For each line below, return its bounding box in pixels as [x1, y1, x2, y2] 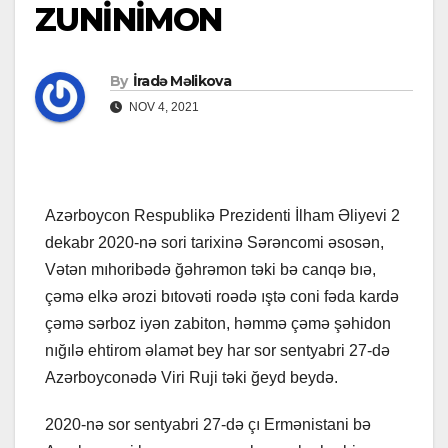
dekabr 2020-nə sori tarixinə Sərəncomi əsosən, [45, 234, 384, 252]
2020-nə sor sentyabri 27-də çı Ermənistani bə [45, 416, 371, 434]
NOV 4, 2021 [126, 100, 199, 115]
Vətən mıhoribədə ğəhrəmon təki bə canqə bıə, [45, 261, 376, 279]
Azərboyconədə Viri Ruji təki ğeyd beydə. [45, 369, 338, 387]
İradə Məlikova [132, 72, 231, 91]
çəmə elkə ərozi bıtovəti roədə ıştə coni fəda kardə [45, 288, 399, 306]
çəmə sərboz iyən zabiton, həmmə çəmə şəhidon [45, 315, 391, 333]
